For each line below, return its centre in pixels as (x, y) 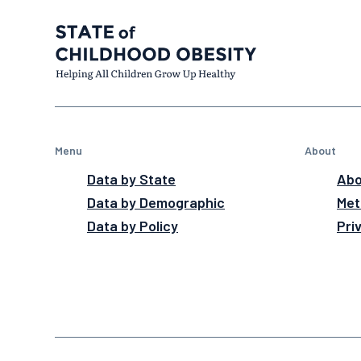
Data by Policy (133, 226)
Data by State (131, 179)
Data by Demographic (156, 203)
